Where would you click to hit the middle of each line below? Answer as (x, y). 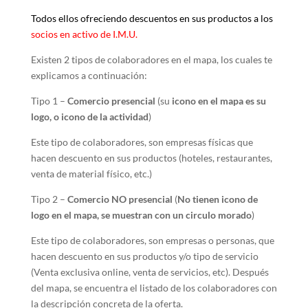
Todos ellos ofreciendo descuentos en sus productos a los (152, 18)
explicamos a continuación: (89, 75)
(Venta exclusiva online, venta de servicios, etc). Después (150, 272)
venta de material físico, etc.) (91, 174)
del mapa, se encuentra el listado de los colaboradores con (154, 288)
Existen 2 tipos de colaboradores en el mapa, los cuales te (151, 59)
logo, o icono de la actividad (89, 117)
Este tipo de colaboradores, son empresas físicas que (142, 142)
